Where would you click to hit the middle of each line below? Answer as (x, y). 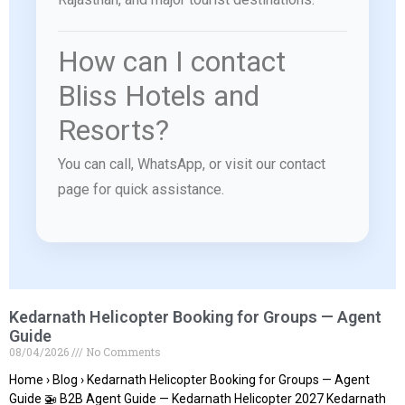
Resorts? (113, 131)
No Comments (122, 352)
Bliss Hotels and (159, 96)
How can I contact (172, 62)
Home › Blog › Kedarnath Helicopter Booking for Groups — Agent (189, 380)
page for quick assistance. (141, 190)
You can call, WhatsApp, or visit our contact (192, 165)
